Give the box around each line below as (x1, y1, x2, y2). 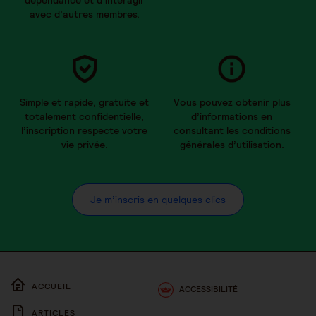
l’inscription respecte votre (21, 123, 147, 137)
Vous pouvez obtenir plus (173, 95, 291, 109)
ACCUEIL (32, 280, 71, 291)
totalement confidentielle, (25, 109, 144, 123)
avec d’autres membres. (29, 7, 140, 20)
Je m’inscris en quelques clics (90, 193, 226, 206)
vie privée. (61, 138, 108, 151)
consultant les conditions (173, 123, 291, 137)
